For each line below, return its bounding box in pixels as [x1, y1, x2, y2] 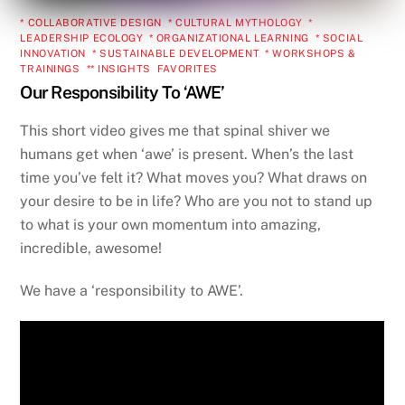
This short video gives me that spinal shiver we [20, 121, 331, 139]
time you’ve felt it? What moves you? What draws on [20, 168, 368, 186]
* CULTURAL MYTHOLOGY [167, 16, 303, 29]
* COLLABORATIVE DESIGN [20, 16, 162, 29]
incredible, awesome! [20, 239, 163, 257]
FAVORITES [156, 62, 218, 75]
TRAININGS [20, 62, 80, 75]
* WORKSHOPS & [265, 47, 356, 60]
